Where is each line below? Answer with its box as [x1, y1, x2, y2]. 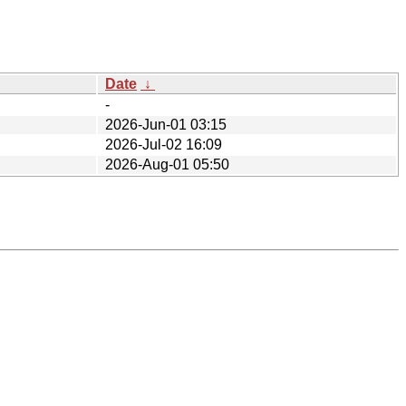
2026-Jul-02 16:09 [105, 136, 222, 152]
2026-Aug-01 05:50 [105, 156, 229, 172]
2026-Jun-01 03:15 [105, 116, 227, 132]
